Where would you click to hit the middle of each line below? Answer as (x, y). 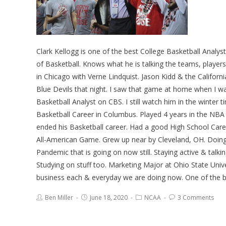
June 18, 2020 (109, 198)
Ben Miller (59, 198)
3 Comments (196, 198)
